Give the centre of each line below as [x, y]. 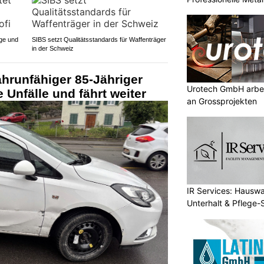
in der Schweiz [52, 48]
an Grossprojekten [222, 101]
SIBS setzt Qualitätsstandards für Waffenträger [99, 39]
